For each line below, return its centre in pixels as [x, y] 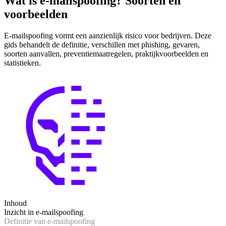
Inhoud [15, 203]
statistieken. [22, 63]
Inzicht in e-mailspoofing [44, 212]
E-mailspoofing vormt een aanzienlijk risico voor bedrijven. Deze [108, 36]
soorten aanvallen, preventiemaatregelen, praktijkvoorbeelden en [106, 54]
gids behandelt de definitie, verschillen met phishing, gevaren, [102, 45]
